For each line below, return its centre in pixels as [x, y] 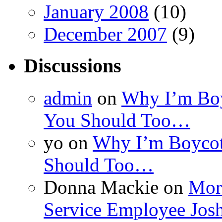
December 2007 [105, 34]
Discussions [73, 66]
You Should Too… [117, 120]
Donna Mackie [101, 187]
